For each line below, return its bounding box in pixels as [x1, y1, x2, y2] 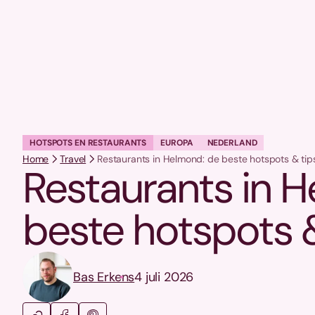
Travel [60, 153, 86, 166]
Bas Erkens [73, 268, 135, 285]
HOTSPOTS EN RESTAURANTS [30, 137, 147, 149]
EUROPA [160, 137, 193, 149]
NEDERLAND [207, 137, 257, 149]
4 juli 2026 [134, 268, 194, 285]
